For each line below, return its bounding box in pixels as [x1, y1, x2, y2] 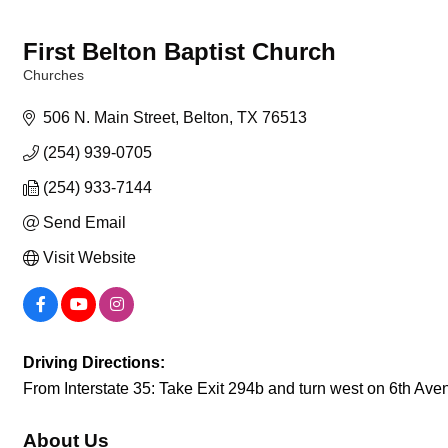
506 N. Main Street [43, 109, 175, 126]
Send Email [43, 214, 126, 231]
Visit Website [43, 249, 136, 266]
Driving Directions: [23, 354, 165, 371]
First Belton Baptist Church [23, 38, 336, 65]
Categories [22, 82, 88, 97]
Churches [23, 68, 84, 83]
